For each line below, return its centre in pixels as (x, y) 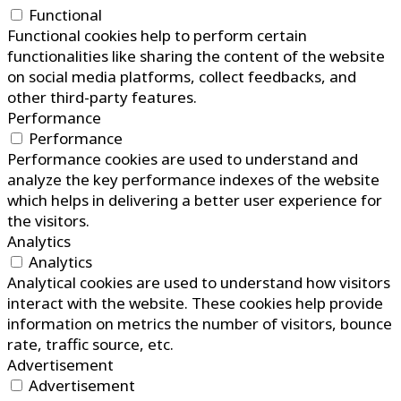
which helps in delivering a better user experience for (195, 200)
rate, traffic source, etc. (90, 345)
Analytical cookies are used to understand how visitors (199, 283)
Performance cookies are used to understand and (183, 159)
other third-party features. (102, 98)
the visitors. (48, 221)
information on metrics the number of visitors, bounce (200, 324)
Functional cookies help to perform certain (157, 36)
